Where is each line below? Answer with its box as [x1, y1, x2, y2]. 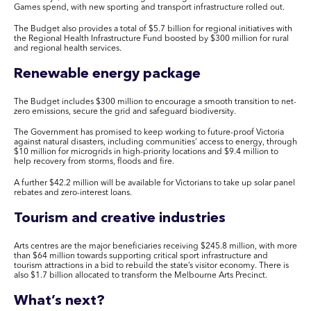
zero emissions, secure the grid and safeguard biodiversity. [14, 107, 236, 116]
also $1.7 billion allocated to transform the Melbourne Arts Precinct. [14, 271, 267, 280]
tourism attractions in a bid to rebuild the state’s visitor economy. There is [14, 261, 289, 270]
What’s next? [14, 294, 105, 308]
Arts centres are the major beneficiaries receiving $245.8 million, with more [14, 242, 297, 251]
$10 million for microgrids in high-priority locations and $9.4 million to [14, 148, 278, 157]
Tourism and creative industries [14, 211, 229, 226]
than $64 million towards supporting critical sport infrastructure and [14, 251, 268, 260]
